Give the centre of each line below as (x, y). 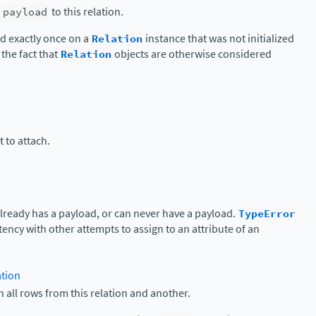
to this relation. (86, 11)
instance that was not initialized (219, 38)
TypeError (267, 213)
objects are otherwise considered (192, 54)
